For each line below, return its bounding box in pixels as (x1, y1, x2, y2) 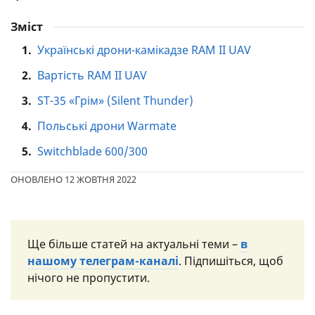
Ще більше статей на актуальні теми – (27, 236, 240, 252)
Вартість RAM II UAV (37, 67, 147, 83)
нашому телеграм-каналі (27, 253, 179, 269)
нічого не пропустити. (27, 270, 150, 285)
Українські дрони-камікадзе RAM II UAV (37, 42, 251, 58)
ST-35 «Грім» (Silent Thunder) (37, 93, 193, 108)
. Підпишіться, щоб (179, 253, 283, 269)
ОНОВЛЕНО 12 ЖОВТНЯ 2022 (11, 173, 136, 186)
